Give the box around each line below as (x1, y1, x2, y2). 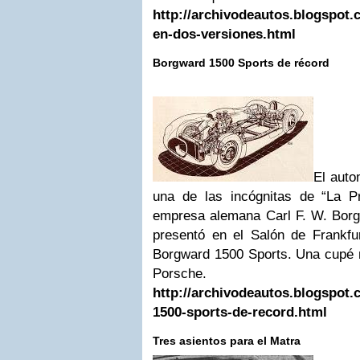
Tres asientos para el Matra (153, 334, 301, 347)
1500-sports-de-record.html (153, 305, 327, 320)
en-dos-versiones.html (153, 27, 296, 42)
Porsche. (153, 266, 207, 281)
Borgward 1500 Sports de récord (153, 56, 329, 69)
